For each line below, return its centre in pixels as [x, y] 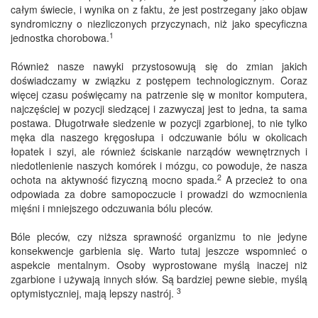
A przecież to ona [264, 180]
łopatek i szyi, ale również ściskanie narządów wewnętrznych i [159, 152]
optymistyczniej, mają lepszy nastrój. [94, 294]
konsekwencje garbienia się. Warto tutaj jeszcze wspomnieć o [159, 251]
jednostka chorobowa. [60, 38]
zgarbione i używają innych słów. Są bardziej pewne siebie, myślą [159, 279]
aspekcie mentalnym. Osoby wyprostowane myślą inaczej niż [159, 265]
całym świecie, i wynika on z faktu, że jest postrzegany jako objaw [159, 10]
